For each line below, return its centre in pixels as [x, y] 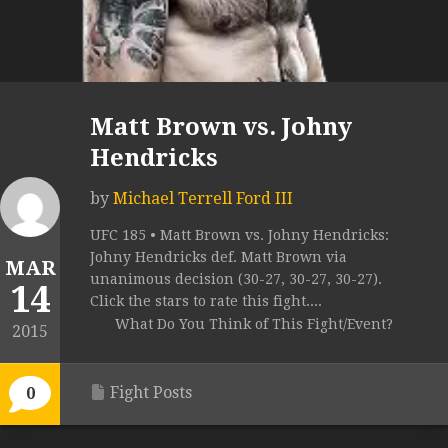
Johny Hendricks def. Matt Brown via [218, 257]
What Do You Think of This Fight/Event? [254, 324]
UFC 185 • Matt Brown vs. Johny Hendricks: [239, 235]
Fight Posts [151, 393]
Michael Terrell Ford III [203, 199]
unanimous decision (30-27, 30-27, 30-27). [236, 279]
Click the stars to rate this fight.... [206, 301]
